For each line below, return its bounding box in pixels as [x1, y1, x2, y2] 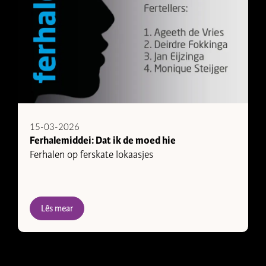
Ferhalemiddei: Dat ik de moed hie [30, 134, 176, 147]
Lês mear [41, 203, 73, 214]
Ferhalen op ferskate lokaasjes [30, 148, 153, 161]
